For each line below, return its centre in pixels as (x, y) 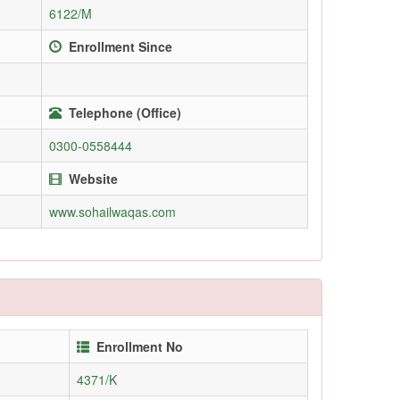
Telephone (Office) (125, 112)
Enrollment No (140, 346)
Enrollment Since (121, 46)
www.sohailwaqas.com (112, 211)
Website (93, 178)
